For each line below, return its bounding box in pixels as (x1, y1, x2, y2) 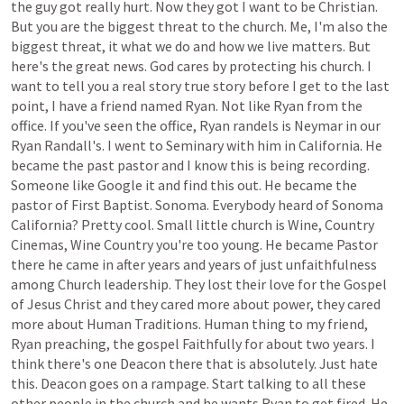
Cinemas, (11, 235, 68, 253)
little (196, 216, 228, 234)
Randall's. (44, 136, 105, 154)
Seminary (166, 136, 224, 154)
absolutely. (249, 354, 317, 372)
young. (222, 235, 262, 253)
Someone (11, 176, 69, 194)
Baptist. (103, 196, 152, 214)
